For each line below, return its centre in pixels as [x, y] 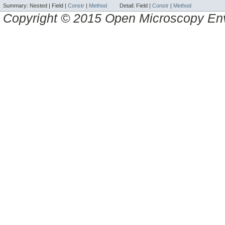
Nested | [41, 5]
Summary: [16, 5]
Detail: [128, 5]
